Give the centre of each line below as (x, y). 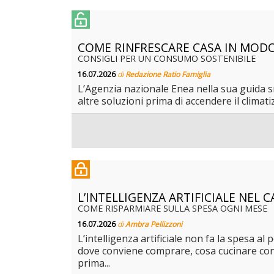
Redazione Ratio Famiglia (168, 75)
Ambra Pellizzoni (154, 224)
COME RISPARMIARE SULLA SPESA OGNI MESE (172, 209)
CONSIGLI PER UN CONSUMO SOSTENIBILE (167, 59)
